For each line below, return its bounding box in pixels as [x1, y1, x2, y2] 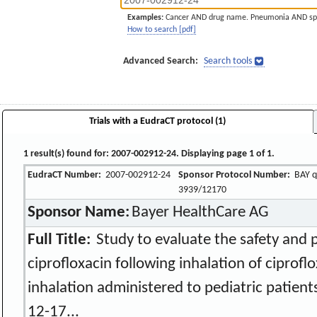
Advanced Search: [123, 56, 198, 67]
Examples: [127, 13, 163, 22]
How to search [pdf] [127, 25, 196, 34]
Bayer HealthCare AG [131, 204, 269, 221]
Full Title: [28, 231, 91, 248]
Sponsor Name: [28, 204, 130, 221]
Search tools [204, 56, 252, 67]
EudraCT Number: [28, 169, 102, 180]
